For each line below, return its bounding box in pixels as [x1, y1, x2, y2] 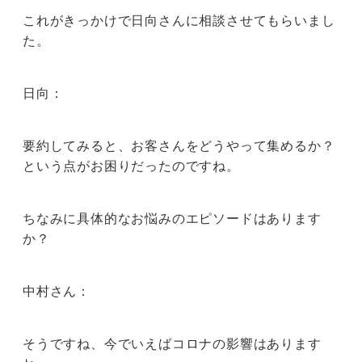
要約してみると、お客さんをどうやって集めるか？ [23, 137, 335, 154]
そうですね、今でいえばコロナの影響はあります [23, 335, 322, 352]
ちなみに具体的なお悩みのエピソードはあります [23, 210, 322, 227]
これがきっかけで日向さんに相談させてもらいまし [23, 12, 335, 29]
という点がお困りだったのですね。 [23, 158, 240, 175]
